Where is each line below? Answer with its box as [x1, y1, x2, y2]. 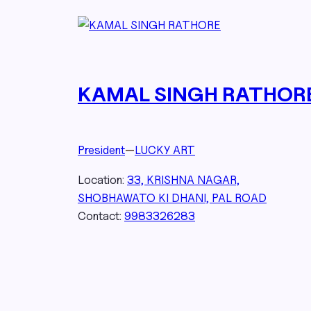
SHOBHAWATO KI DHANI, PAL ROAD [78, 190, 267, 205]
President [78, 142, 125, 157]
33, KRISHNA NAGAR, [127, 172, 239, 187]
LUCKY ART [135, 142, 195, 157]
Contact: [78, 208, 124, 223]
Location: [78, 172, 127, 187]
